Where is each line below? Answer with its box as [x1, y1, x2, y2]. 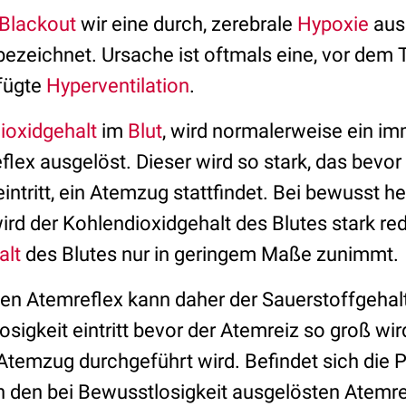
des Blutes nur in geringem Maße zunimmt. [21, 243, 399, 266]
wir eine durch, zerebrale [76, 13, 297, 35]
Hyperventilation [46, 74, 189, 97]
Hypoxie [297, 13, 369, 35]
